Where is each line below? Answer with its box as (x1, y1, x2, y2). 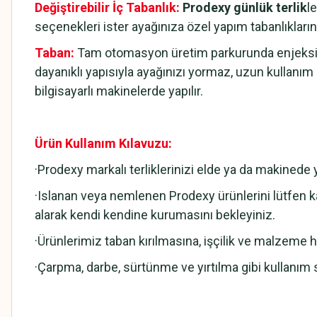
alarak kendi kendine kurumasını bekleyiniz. (35, 207, 275, 222)
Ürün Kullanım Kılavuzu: (35, 136, 172, 151)
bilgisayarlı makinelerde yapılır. (35, 83, 203, 98)
